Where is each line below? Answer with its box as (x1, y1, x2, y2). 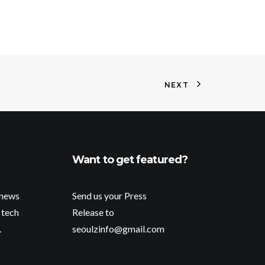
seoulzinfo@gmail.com (72, 223, 164, 234)
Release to (72, 206, 114, 218)
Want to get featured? (72, 153, 188, 166)
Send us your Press (72, 190, 147, 201)
